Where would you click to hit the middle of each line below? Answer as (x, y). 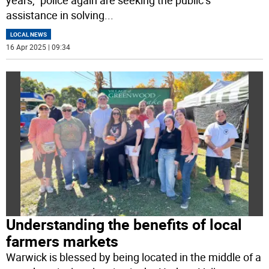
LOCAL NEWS (29, 35)
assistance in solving (56, 15)
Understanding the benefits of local (124, 224)
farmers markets (62, 241)
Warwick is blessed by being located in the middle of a (134, 257)
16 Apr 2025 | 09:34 (38, 47)
